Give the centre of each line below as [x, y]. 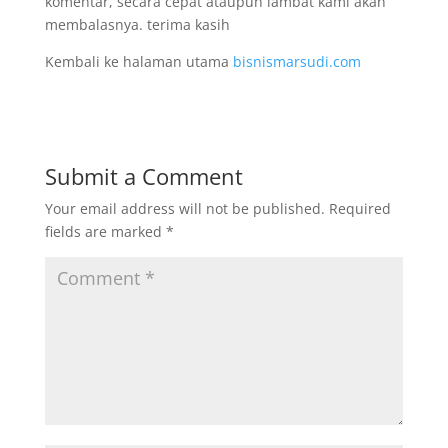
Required [359, 208]
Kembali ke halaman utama [138, 61]
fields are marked [105, 231]
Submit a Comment [143, 175]
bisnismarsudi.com [296, 61]
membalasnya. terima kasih [137, 24]
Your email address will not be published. [184, 208]
